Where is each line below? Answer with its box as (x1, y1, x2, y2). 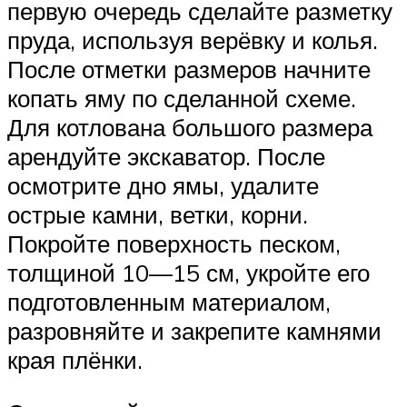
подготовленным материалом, (7, 287, 331, 317)
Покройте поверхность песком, (7, 229, 341, 259)
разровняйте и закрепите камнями (7, 316, 382, 346)
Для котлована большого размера (7, 113, 372, 143)
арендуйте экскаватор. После (7, 142, 325, 172)
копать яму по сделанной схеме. (7, 84, 356, 114)
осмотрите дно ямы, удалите (7, 171, 319, 201)
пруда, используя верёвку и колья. (7, 25, 378, 55)
